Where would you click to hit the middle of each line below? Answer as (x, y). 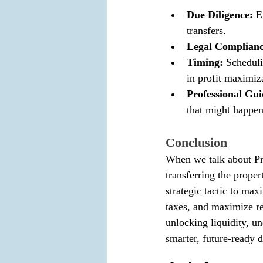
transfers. (208, 30)
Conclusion (196, 142)
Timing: (206, 62)
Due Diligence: (221, 14)
